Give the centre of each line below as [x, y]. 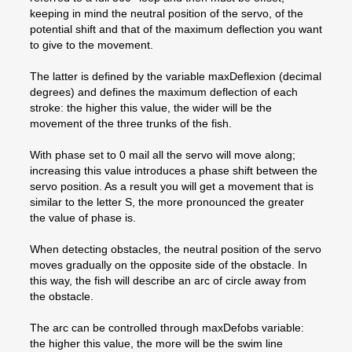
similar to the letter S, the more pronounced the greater [167, 202]
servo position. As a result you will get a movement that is [172, 186]
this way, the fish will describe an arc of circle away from [168, 280]
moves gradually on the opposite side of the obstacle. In [169, 264]
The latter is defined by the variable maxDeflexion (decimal [176, 76]
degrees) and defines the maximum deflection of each [164, 92]
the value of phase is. [83, 217]
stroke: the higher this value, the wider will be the [151, 107]
